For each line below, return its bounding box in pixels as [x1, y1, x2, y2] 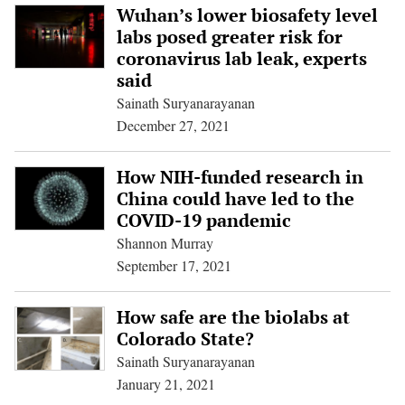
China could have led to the [116, 186, 354, 211]
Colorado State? [116, 326, 254, 351]
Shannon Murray [116, 233, 213, 252]
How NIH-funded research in [116, 165, 363, 189]
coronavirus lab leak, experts [116, 46, 367, 71]
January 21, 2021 [116, 374, 215, 393]
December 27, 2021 [116, 116, 230, 135]
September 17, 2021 [116, 256, 231, 275]
